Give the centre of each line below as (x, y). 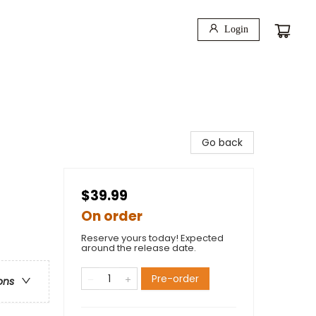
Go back (222, 142)
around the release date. (139, 248)
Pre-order (175, 279)
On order (112, 216)
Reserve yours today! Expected (152, 238)
